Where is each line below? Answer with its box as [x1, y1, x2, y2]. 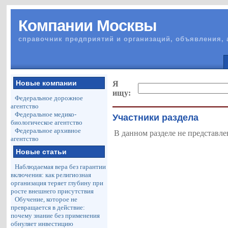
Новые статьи [16, 148, 67, 156]
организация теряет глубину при [11, 179, 104, 187]
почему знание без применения [11, 212, 100, 219]
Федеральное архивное [15, 127, 81, 134]
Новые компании [16, 79, 77, 87]
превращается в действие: [11, 204, 85, 211]
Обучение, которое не [15, 195, 78, 203]
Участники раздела [112, 112, 199, 123]
